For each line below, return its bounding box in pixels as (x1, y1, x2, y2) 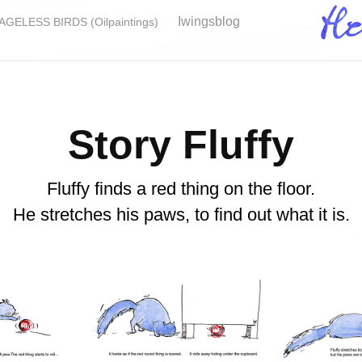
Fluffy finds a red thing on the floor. (47, 179, 315, 199)
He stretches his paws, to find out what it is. (12, 204, 350, 225)
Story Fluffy (68, 122, 294, 167)
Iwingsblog (178, 15, 241, 28)
